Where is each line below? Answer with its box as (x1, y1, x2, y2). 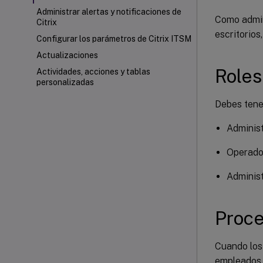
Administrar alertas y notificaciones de (36, 7, 181, 16)
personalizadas (36, 77, 94, 87)
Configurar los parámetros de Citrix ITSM (36, 34, 191, 43)
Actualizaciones (36, 50, 98, 60)
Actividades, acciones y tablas (36, 67, 150, 76)
